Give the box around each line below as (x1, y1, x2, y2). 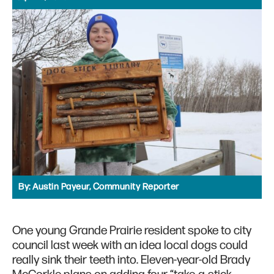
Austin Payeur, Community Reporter (32, 181, 179, 193)
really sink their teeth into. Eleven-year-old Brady (12, 253, 250, 268)
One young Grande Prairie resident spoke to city (12, 223, 251, 239)
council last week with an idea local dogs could (12, 238, 248, 253)
